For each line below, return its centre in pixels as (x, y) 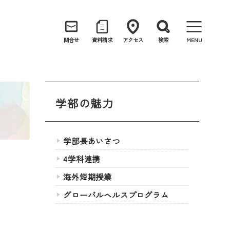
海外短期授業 (88, 177)
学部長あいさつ (92, 141)
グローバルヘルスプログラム (116, 195)
